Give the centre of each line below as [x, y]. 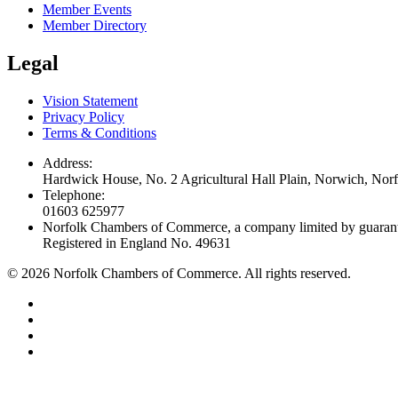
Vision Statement [90, 101]
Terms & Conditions [99, 133]
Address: [68, 163]
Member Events [87, 10]
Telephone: [74, 195]
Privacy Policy [84, 117]
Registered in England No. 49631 [137, 243]
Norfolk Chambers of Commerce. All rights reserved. [200, 274]
